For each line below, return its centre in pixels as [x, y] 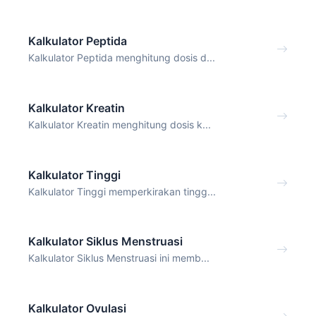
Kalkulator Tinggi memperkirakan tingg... [122, 191]
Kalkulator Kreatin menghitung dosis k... [120, 124]
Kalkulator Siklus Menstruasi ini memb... [119, 258]
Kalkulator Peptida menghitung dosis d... [122, 57]
